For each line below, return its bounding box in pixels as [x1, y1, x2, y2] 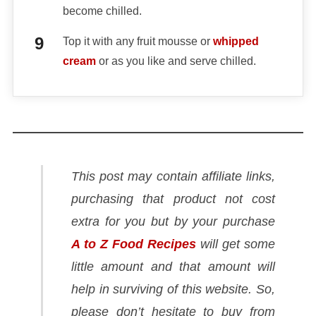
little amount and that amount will [71, 260, 276, 274]
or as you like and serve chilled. [95, 55, 256, 68]
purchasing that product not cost [71, 192, 276, 207]
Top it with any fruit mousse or [62, 35, 213, 48]
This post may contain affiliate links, [71, 169, 276, 184]
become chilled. [62, 5, 142, 18]
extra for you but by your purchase [71, 214, 276, 229]
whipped [212, 35, 259, 48]
